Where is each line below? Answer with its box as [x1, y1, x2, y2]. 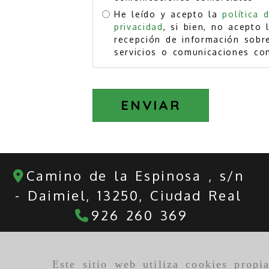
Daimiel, [27, 187, 98, 204]
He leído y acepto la [114, 9, 223, 20]
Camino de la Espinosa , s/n [26, 167, 244, 184]
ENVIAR [121, 97, 181, 114]
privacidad [114, 22, 164, 32]
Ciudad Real [150, 187, 242, 204]
